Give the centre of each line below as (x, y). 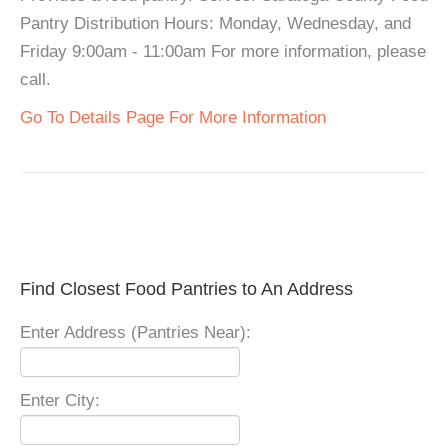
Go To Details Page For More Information (173, 118)
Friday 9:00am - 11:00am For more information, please (223, 52)
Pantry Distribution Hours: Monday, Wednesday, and (215, 24)
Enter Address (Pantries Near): (135, 333)
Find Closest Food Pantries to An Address (186, 289)
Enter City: (60, 401)
